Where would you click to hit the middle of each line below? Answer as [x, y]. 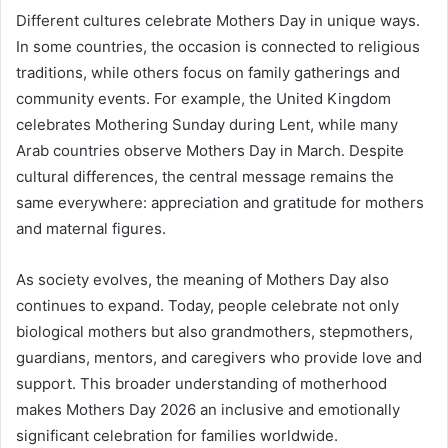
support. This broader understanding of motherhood [201, 383]
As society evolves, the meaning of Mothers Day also [202, 279]
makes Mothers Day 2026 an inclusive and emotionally [208, 409]
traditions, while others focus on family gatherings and [208, 72]
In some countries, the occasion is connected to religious [218, 46]
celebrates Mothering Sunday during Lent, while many [207, 124]
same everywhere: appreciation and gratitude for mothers [220, 202]
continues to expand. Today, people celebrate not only [207, 305]
